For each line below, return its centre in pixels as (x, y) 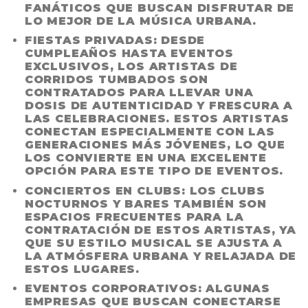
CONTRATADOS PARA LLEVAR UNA (139, 93)
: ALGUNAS (234, 289)
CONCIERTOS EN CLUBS (103, 190)
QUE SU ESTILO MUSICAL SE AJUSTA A (154, 243)
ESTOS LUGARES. (82, 269)
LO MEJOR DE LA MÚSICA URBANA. (140, 21)
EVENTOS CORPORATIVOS (111, 289)
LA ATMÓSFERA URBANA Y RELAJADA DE (161, 256)
